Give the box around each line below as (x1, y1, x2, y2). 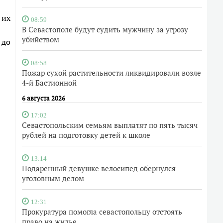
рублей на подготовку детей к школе (22, 130, 150, 140)
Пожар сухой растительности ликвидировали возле (22, 68, 201, 78)
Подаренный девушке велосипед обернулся (22, 163, 176, 173)
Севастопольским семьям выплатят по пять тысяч (22, 120, 198, 130)
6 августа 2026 (22, 94, 65, 103)
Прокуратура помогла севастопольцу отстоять (22, 207, 182, 217)
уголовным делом (22, 173, 84, 183)
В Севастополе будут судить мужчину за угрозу (22, 24, 188, 34)
